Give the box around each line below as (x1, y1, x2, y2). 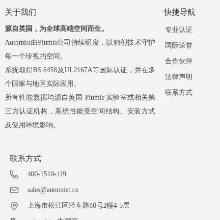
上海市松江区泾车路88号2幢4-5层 (27, 202, 130, 209)
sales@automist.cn (27, 186, 79, 193)
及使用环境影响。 (5, 121, 60, 129)
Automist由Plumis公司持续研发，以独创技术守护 (5, 39, 156, 46)
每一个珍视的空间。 (5, 53, 67, 60)
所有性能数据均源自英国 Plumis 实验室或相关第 (5, 94, 156, 101)
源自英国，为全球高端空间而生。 (5, 25, 108, 32)
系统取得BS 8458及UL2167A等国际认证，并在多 (5, 66, 156, 74)
